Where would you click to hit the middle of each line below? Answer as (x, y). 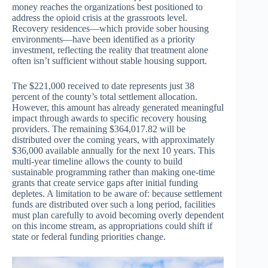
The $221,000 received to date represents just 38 (103, 86)
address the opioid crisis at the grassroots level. (100, 18)
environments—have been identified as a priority (103, 39)
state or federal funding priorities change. (89, 237)
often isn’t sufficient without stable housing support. (109, 61)
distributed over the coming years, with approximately (113, 140)
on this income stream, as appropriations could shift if (112, 226)
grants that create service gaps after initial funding (105, 183)
